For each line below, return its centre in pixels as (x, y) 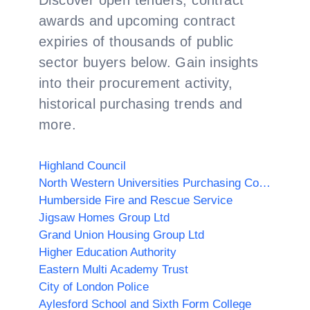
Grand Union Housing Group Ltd (121, 235)
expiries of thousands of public (136, 42)
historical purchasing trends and (141, 104)
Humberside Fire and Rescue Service (136, 200)
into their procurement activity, (136, 83)
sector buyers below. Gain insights (149, 62)
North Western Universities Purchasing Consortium (265, 183)
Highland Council (82, 166)
